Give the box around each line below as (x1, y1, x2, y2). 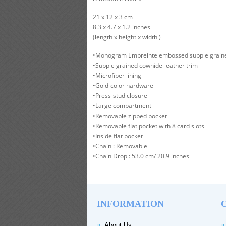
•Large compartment (93, 101, 151, 110)
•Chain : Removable (93, 142, 147, 150)
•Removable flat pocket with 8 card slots (93, 122, 204, 130)
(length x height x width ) (93, 33, 161, 41)
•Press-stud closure (93, 91, 147, 100)
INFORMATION (97, 199, 164, 209)
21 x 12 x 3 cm (93, 13, 133, 21)
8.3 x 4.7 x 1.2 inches (93, 23, 150, 31)
